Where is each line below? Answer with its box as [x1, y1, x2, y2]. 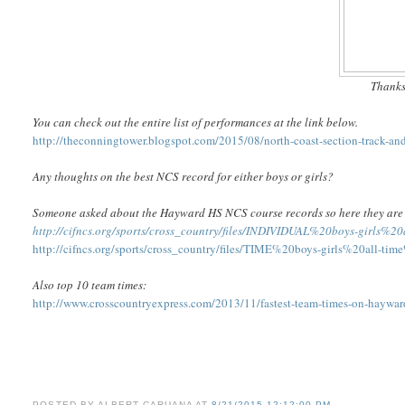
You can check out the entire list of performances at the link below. [33, 114, 359, 131]
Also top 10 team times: [33, 277, 147, 294]
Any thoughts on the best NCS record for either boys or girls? [33, 168, 334, 185]
